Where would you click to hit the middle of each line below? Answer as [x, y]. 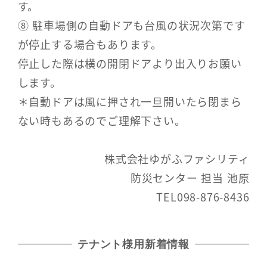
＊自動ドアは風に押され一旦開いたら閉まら [130, 101]
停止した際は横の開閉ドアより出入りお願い [130, 63]
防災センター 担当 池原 [190, 178]
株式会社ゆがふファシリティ [177, 159]
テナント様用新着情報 [133, 244]
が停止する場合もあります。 [90, 44]
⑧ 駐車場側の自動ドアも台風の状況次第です [131, 25]
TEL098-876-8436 [203, 197]
